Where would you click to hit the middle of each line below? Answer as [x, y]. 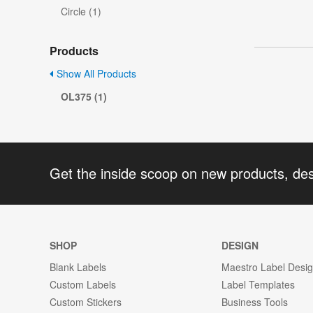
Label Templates [259, 284]
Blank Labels [78, 267]
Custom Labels [83, 284]
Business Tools [255, 301]
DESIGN [240, 245]
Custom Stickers [86, 301]
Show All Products [95, 74]
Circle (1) [81, 12]
